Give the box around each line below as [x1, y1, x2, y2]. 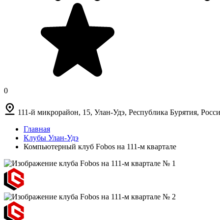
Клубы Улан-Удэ [24, 133, 79, 142]
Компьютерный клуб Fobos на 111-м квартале [24, 142, 176, 151]
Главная [24, 124, 50, 133]
